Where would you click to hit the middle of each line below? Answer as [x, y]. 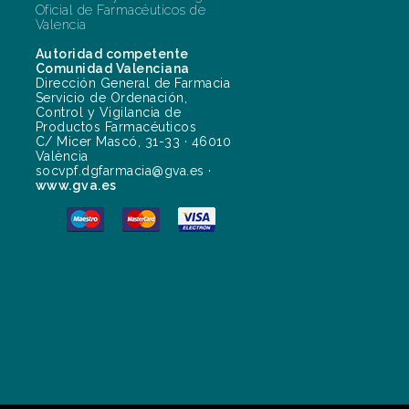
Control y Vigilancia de [108, 113]
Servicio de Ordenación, [111, 98]
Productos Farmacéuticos [115, 127]
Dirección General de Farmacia [132, 84]
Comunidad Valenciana [112, 69]
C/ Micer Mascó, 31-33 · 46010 [133, 142]
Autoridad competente [112, 54]
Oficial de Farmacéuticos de [120, 10]
